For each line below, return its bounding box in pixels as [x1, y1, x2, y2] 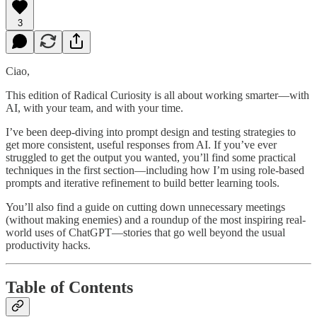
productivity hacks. [6, 238, 91, 251]
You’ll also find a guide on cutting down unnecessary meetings [6, 200, 285, 213]
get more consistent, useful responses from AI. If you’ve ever [6, 138, 277, 151]
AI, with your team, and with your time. [6, 101, 183, 114]
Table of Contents [6, 278, 133, 297]
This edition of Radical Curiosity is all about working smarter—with [6, 88, 309, 101]
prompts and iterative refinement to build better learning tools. [6, 176, 279, 189]
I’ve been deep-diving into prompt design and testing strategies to [6, 125, 296, 138]
